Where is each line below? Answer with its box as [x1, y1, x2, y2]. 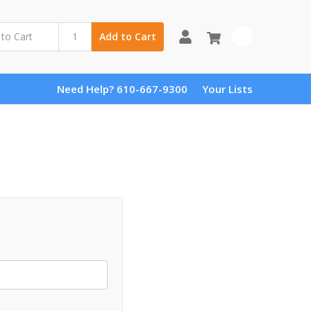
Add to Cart [99, 30, 156, 44]
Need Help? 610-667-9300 [57, 81, 187, 96]
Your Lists [202, 81, 253, 96]
